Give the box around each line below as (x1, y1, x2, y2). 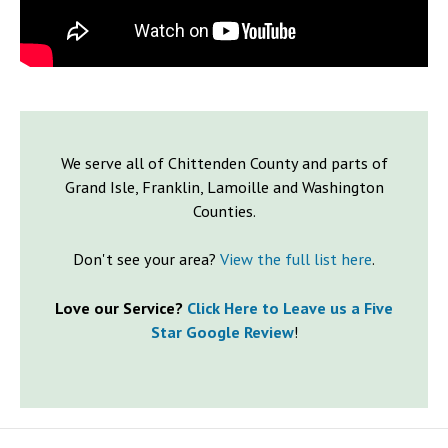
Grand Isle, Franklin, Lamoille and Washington (64, 177, 384, 198)
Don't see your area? (73, 249, 220, 270)
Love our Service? (55, 297, 183, 318)
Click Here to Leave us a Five (187, 297, 393, 318)
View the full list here (220, 249, 372, 270)
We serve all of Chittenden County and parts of (60, 153, 388, 174)
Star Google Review (150, 321, 294, 342)
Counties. (192, 201, 256, 222)
